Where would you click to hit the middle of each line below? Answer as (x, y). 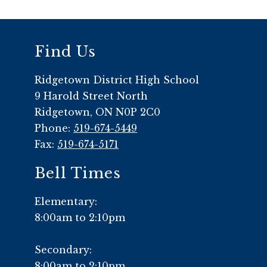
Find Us (66, 52)
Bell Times (78, 173)
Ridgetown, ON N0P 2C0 (98, 112)
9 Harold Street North (91, 96)
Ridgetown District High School (117, 80)
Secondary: (63, 250)
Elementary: (66, 202)
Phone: (54, 128)
